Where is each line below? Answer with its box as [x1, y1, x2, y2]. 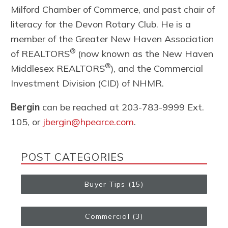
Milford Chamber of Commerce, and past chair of [11, 4, 215, 16]
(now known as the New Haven [78, 48, 214, 60]
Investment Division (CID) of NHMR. [11, 77, 164, 90]
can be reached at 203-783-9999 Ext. [40, 101, 205, 113]
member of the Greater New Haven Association [11, 33, 214, 45]
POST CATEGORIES [21, 150, 125, 163]
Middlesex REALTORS [11, 63, 105, 75]
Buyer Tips [84, 179, 126, 189]
